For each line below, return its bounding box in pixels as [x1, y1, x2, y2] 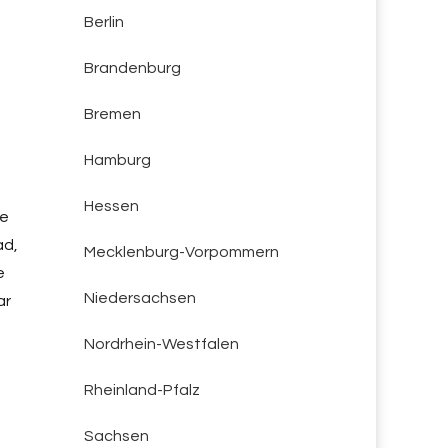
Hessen [83, 198, 139, 214]
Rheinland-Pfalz [83, 382, 200, 398]
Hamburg [83, 152, 151, 168]
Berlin [83, 14, 124, 30]
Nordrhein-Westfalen [83, 336, 239, 352]
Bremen [83, 106, 141, 122]
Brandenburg [83, 60, 181, 76]
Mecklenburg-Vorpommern [83, 244, 279, 260]
